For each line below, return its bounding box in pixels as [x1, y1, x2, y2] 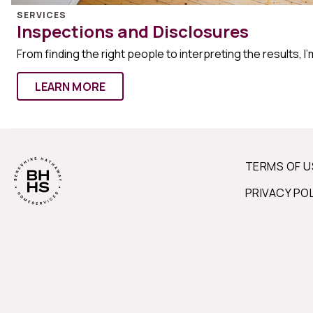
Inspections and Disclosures [17, 20, 249, 43]
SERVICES [17, 9, 67, 21]
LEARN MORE [34, 78, 106, 94]
